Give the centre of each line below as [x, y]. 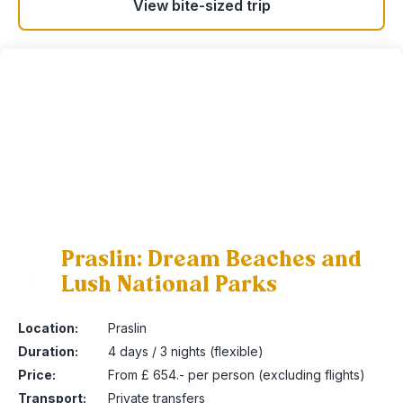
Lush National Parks [169, 284]
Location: [48, 328]
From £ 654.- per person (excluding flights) [237, 375]
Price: [37, 375]
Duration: [48, 351]
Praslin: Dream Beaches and [211, 259]
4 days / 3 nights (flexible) [186, 351]
